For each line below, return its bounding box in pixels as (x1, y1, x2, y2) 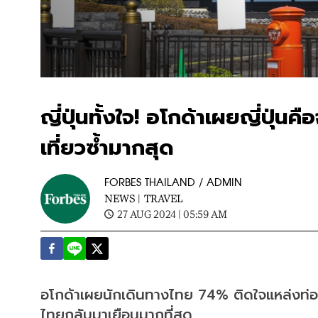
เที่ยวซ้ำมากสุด (40, 131, 174, 164)
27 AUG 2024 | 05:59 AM (117, 207, 227, 220)
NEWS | (104, 192, 141, 204)
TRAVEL (144, 192, 182, 204)
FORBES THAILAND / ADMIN (104, 176, 242, 189)
